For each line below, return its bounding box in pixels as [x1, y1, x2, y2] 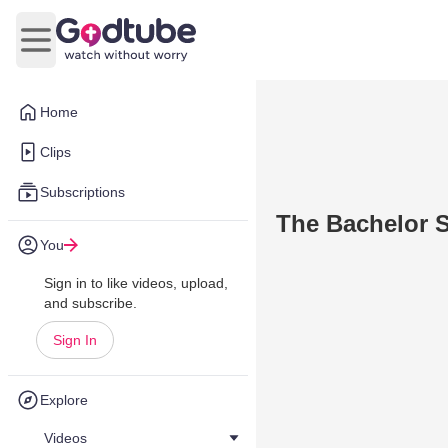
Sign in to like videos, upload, [44, 275, 228, 291]
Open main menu [34, 41, 157, 59]
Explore [40, 392, 88, 408]
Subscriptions [40, 184, 125, 200]
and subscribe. [44, 295, 137, 311]
